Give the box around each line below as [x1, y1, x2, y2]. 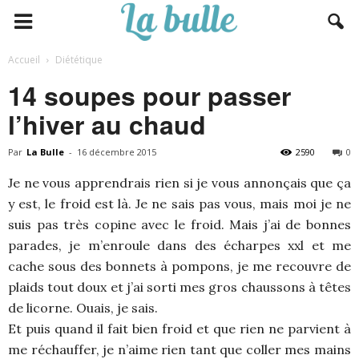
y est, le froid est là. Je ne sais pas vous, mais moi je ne [8, 196, 351, 212]
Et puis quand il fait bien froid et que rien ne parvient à [8, 321, 351, 337]
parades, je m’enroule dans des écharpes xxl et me [8, 237, 351, 253]
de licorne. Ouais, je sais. [8, 300, 158, 316]
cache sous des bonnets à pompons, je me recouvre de [8, 258, 351, 274]
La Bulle [26, 146, 64, 158]
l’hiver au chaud [8, 106, 206, 143]
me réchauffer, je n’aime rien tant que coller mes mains [8, 341, 351, 357]
